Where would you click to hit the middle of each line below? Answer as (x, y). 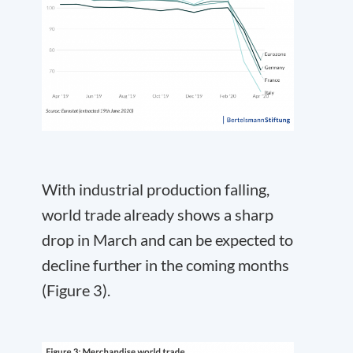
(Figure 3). (76, 290)
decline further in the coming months (165, 265)
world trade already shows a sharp (158, 215)
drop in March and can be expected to (167, 240)
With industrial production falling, (156, 190)
